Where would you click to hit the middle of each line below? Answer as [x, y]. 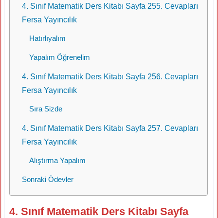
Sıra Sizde [46, 109]
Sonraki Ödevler [48, 179]
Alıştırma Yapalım [57, 160]
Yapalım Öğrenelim [60, 57]
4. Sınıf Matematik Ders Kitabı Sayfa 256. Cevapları [110, 76]
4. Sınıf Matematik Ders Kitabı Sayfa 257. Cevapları [110, 128]
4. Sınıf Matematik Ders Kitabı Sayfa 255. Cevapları [110, 6]
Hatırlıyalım [47, 38]
